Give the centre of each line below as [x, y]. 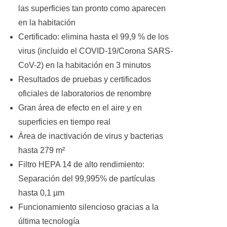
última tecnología [49, 221]
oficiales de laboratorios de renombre [85, 93]
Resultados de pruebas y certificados [85, 79]
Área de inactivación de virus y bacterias [91, 136]
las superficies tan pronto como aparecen [92, 8]
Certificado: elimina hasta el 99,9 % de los [94, 37]
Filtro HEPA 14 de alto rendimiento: [82, 164]
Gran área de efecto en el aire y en [80, 108]
